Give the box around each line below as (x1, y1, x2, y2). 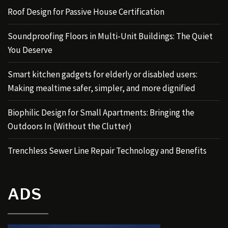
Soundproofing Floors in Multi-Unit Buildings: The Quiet (8, 30, 213, 42)
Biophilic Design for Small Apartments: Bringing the (8, 106, 194, 118)
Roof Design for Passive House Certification (8, 6, 164, 17)
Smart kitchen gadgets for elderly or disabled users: (8, 68, 197, 80)
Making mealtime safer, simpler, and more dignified (8, 82, 195, 94)
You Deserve (8, 44, 52, 55)
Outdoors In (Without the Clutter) (8, 120, 132, 132)
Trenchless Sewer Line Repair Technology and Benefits (8, 145, 207, 156)
